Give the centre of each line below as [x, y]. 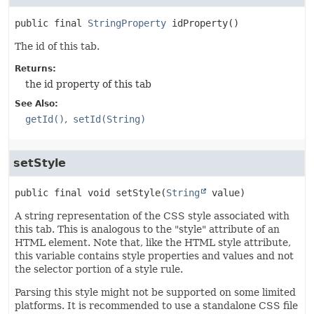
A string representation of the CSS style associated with [152, 216]
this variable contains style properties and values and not [154, 256]
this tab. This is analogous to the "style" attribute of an [147, 229]
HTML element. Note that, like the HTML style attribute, [153, 243]
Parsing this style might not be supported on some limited [155, 292]
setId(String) [109, 119]
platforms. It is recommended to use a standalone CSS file [156, 306]
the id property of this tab [88, 84]
